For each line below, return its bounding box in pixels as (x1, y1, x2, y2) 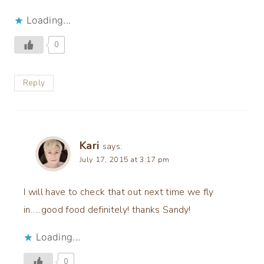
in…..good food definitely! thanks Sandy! (24, 203, 191, 216)
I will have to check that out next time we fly (24, 185, 214, 199)
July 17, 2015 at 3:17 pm (80, 154, 170, 166)
